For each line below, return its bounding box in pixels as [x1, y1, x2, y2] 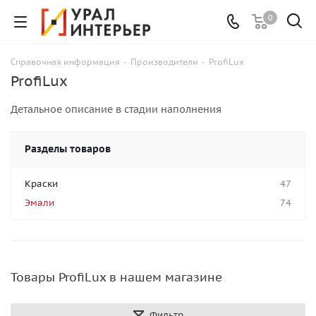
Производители [130, 56, 198, 67]
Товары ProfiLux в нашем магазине [11, 269, 222, 285]
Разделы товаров [25, 142, 111, 155]
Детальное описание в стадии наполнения [11, 103, 221, 116]
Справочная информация [11, 56, 120, 67]
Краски [25, 178, 58, 190]
